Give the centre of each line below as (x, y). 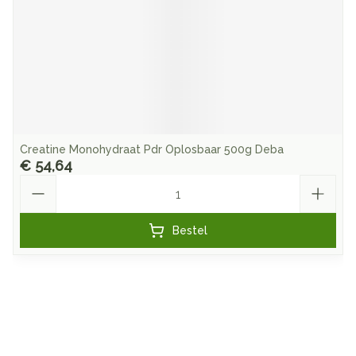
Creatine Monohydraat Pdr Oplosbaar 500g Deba (152, 149)
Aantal (38, 182)
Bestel (190, 230)
